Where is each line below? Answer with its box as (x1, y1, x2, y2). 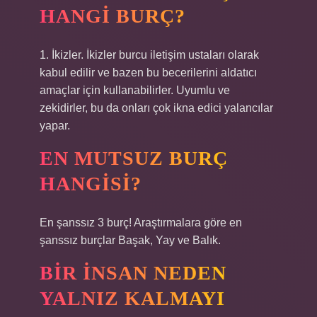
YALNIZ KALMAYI (40, 287, 225, 309)
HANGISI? (40, 173, 142, 195)
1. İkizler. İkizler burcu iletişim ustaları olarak (40, 49, 259, 61)
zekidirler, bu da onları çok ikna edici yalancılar (40, 102, 273, 114)
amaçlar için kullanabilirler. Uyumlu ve (40, 84, 230, 96)
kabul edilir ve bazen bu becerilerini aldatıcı (40, 67, 257, 79)
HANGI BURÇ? (40, 5, 185, 27)
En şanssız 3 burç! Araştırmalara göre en (40, 217, 242, 229)
